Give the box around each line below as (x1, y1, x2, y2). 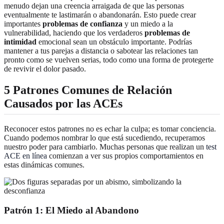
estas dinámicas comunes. (4, 160, 84, 169)
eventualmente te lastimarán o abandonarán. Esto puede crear (4, 10, 196, 19)
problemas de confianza (42, 19, 122, 28)
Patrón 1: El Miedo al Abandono (4, 204, 139, 215)
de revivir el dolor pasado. (4, 64, 86, 73)
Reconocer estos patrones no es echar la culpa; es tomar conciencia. (4, 124, 216, 133)
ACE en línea (4, 151, 47, 160)
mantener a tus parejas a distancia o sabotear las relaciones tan (4, 46, 198, 55)
